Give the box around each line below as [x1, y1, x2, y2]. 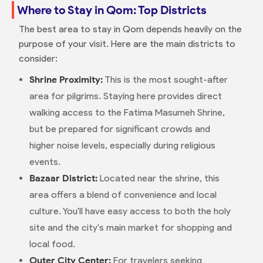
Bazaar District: [29, 173, 97, 184]
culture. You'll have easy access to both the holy [29, 205, 231, 217]
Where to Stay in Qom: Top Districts [16, 3, 207, 17]
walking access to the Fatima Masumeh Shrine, [29, 107, 225, 118]
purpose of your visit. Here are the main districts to [18, 38, 235, 49]
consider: [18, 53, 58, 64]
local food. [29, 238, 75, 249]
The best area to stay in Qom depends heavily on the [18, 23, 242, 35]
